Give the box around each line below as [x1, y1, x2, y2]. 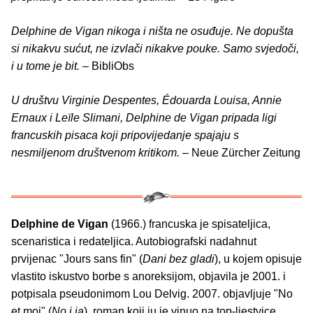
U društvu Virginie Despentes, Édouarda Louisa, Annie [11, 94, 282, 107]
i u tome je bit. [11, 60, 80, 73]
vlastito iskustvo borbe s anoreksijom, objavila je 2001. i [11, 270, 286, 283]
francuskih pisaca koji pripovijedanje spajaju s [11, 129, 239, 142]
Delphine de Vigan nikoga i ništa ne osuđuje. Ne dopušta [11, 25, 293, 38]
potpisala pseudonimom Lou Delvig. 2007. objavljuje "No [11, 288, 293, 300]
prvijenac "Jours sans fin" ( [11, 253, 143, 265]
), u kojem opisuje [214, 253, 302, 265]
